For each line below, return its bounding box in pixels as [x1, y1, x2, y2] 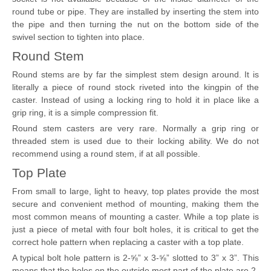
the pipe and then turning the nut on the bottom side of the [12, 19, 259, 29]
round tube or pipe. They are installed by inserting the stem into [12, 7, 259, 16]
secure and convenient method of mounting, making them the [12, 199, 259, 209]
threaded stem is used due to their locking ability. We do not [12, 136, 259, 146]
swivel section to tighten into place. [12, 32, 145, 42]
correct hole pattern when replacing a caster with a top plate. [12, 237, 244, 247]
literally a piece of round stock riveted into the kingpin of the [12, 82, 259, 92]
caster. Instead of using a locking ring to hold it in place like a [12, 95, 259, 105]
